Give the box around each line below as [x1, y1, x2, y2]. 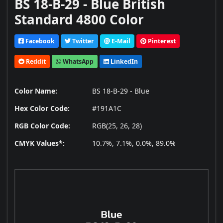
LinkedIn [109, 57, 138, 66]
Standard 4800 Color [14, 10, 144, 29]
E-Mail [110, 36, 130, 45]
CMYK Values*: [14, 138, 65, 148]
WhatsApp [61, 57, 94, 66]
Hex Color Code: [14, 104, 70, 113]
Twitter [71, 36, 94, 45]
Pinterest [146, 36, 176, 45]
